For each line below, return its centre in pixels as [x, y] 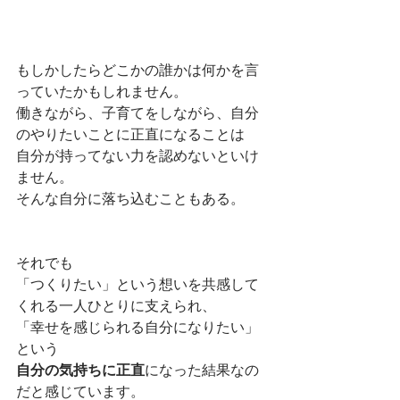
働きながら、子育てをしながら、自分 [137, 114]
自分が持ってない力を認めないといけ [137, 157]
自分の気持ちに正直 [80, 371]
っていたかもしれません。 [102, 93]
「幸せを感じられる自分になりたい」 [137, 329]
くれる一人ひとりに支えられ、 [116, 307]
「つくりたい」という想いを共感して [137, 286]
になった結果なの [202, 371]
